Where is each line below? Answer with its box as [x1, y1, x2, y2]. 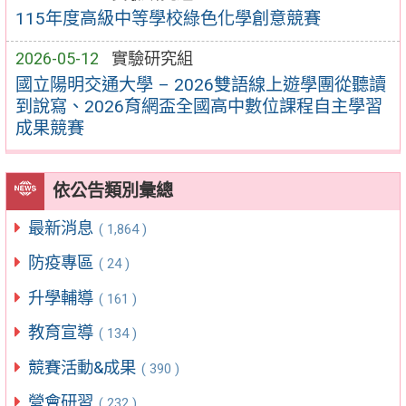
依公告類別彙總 [52, 180, 173, 202]
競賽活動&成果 [27, 357, 140, 377]
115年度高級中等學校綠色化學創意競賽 [14, 8, 321, 30]
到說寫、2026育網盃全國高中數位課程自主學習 [14, 95, 382, 117]
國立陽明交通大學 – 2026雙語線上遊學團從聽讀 [14, 73, 386, 95]
